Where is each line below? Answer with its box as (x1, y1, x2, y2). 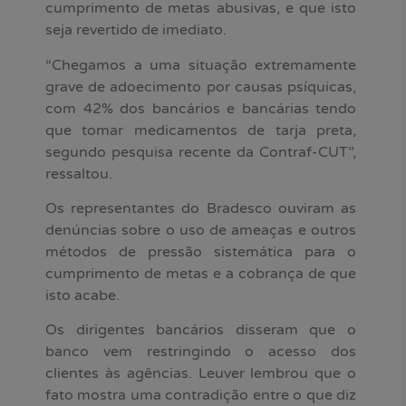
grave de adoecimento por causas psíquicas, (45, 77, 356, 96)
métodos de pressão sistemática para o (45, 243, 356, 262)
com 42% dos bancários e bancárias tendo (45, 99, 356, 118)
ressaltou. (45, 164, 112, 183)
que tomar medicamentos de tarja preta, (45, 121, 356, 140)
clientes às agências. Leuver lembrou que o (45, 364, 356, 383)
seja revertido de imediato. (45, 21, 227, 40)
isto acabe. (45, 286, 120, 305)
